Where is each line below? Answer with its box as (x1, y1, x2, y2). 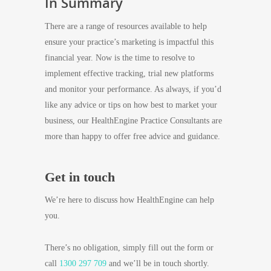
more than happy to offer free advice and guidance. (45, 132, 220, 142)
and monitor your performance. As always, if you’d (45, 85, 221, 94)
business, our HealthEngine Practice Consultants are (45, 116, 222, 126)
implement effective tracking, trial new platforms (45, 69, 214, 79)
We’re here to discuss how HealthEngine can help (45, 195, 214, 205)
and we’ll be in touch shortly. (106, 259, 209, 269)
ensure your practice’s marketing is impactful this (45, 38, 214, 47)
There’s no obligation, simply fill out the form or (45, 243, 214, 253)
